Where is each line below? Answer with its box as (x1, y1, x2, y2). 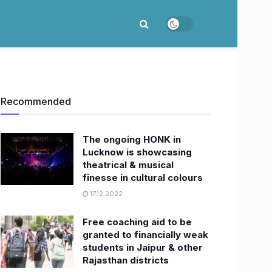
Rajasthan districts (83, 254, 169, 266)
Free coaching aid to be (83, 216, 192, 228)
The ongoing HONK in (83, 134, 181, 145)
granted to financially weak (83, 229, 208, 240)
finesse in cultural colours (83, 172, 203, 183)
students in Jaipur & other (83, 242, 203, 253)
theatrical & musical (83, 159, 174, 171)
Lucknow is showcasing (83, 146, 192, 158)
